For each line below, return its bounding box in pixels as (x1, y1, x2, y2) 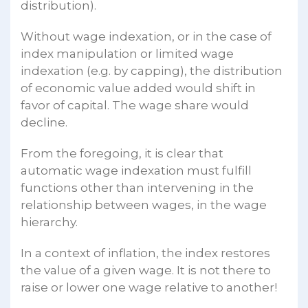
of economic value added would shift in (21, 80, 256, 95)
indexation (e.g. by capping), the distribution (21, 63, 283, 78)
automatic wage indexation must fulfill (21, 163, 252, 177)
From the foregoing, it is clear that (21, 146, 223, 160)
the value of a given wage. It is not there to (21, 263, 271, 277)
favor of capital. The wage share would (21, 98, 249, 112)
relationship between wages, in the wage (21, 197, 267, 212)
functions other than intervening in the (21, 180, 254, 195)
